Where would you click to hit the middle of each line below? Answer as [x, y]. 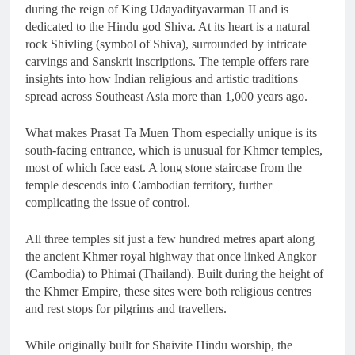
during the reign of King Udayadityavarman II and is [157, 10]
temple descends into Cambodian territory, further [149, 185]
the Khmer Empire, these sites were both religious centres [168, 292]
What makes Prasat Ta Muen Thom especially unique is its [171, 133]
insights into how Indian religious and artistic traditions [162, 79]
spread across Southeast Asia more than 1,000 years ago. [166, 97]
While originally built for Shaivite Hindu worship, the [159, 345]
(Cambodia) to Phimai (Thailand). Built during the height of [174, 274]
